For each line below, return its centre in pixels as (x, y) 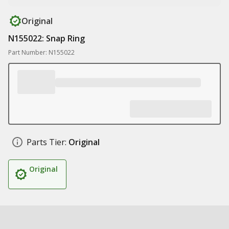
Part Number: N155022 (41, 52)
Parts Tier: (47, 142)
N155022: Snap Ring (47, 38)
